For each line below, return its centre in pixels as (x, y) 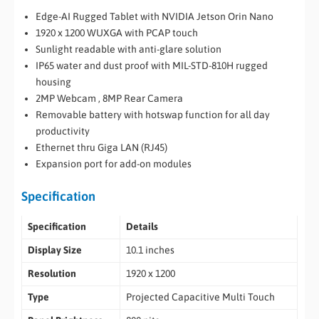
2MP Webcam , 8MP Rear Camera (109, 98)
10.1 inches (150, 250)
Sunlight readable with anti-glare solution (129, 49)
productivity (63, 131)
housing (53, 82)
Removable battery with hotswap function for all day (153, 114)
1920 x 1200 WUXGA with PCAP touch (117, 32)
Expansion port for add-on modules (114, 163)
